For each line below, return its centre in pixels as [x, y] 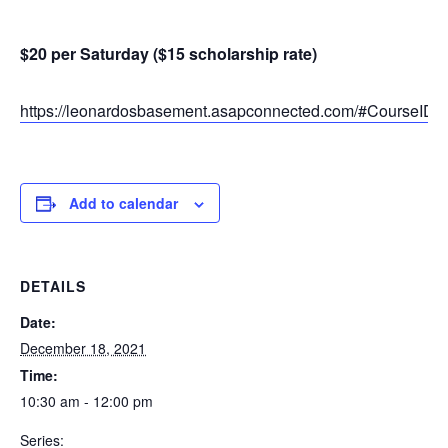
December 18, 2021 [83, 348]
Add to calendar [123, 203]
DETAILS [53, 286]
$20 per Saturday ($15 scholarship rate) [168, 53]
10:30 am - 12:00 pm [86, 401]
